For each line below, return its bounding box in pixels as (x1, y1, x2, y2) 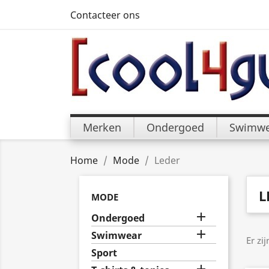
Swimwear (91, 229, 142, 242)
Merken (83, 120, 121, 134)
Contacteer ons (70, 8, 140, 22)
